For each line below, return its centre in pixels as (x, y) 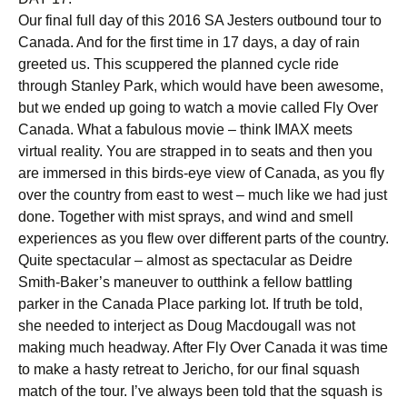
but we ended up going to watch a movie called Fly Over (198, 108)
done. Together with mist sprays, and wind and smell (186, 217)
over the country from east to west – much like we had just (203, 195)
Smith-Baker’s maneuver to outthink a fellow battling (185, 282)
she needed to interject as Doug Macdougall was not (187, 326)
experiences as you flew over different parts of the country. (203, 238)
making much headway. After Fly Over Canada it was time (203, 347)
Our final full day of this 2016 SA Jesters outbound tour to (200, 20)
